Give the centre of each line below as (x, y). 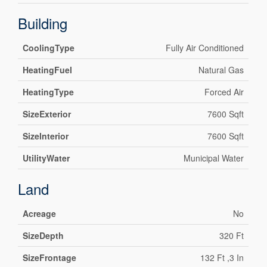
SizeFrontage (50, 258)
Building (43, 23)
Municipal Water (214, 158)
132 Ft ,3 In (222, 258)
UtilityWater (46, 158)
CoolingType (49, 48)
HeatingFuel (48, 70)
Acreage (40, 214)
